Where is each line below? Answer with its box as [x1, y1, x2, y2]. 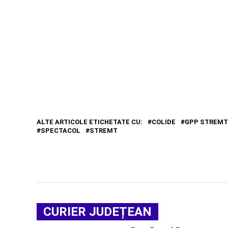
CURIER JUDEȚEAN [43, 205, 152, 219]
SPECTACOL [41, 127, 80, 135]
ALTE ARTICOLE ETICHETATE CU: [37, 118, 142, 126]
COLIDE [152, 118, 176, 126]
